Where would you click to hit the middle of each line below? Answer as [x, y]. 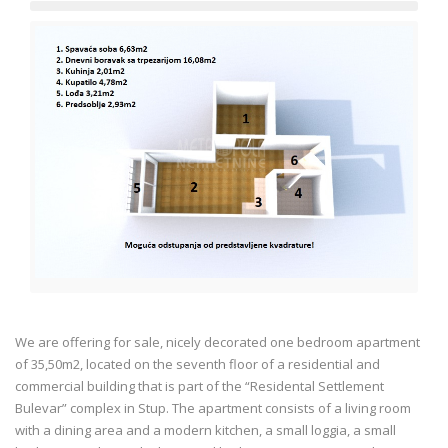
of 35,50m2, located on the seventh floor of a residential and [197, 364]
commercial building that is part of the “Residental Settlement [199, 386]
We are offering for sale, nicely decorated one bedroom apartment [217, 342]
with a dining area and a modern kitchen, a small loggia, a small [205, 430]
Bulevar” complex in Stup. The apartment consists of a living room [213, 408]
